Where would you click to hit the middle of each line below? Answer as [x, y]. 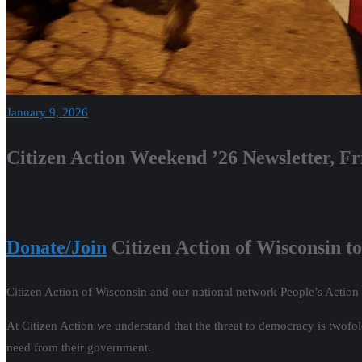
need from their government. [79, 347]
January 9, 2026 [47, 112]
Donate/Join [57, 247]
